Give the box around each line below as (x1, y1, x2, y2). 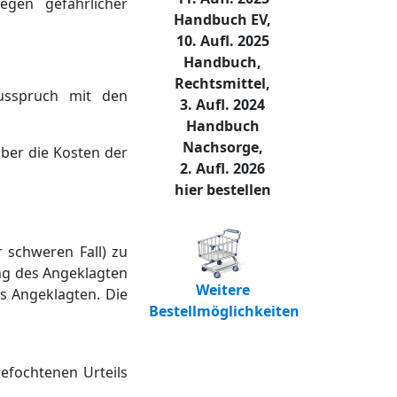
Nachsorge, (182, 137, 263, 158)
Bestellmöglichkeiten (149, 301, 300, 322)
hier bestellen (174, 180, 271, 200)
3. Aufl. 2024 (180, 95, 265, 115)
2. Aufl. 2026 (180, 159, 265, 179)
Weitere (195, 280, 250, 300)
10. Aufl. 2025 (175, 31, 269, 51)
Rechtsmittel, (175, 74, 270, 94)
